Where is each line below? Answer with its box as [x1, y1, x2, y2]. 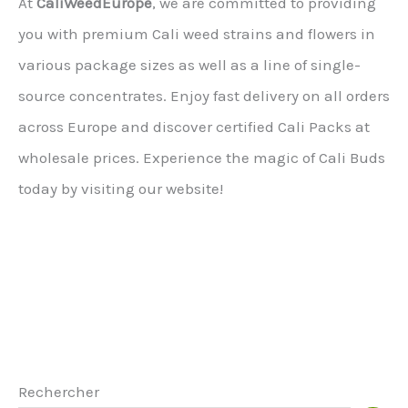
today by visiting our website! [18, 179, 223, 199]
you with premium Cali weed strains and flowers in [18, 25, 375, 44]
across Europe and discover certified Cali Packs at [18, 117, 370, 137]
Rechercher [18, 382, 99, 401]
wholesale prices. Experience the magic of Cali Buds [18, 148, 385, 168]
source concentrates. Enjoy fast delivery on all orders [18, 87, 390, 106]
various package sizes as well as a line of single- [18, 56, 361, 75]
